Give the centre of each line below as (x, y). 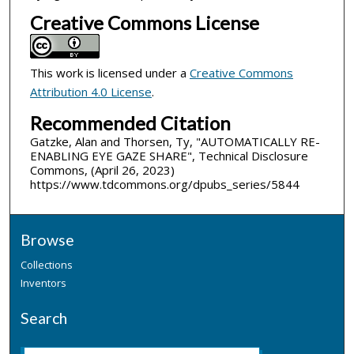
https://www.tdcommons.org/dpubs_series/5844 (164, 184)
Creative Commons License (144, 22)
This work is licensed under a (109, 72)
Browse (48, 240)
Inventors (44, 283)
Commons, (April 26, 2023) (102, 169)
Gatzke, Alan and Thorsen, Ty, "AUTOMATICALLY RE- (175, 141)
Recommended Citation (130, 122)
